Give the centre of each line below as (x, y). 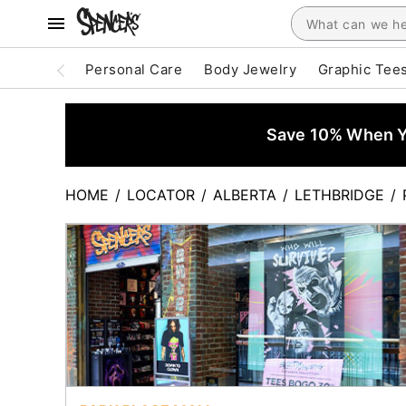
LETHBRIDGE (339, 195)
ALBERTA (245, 195)
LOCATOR (161, 195)
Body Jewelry (250, 69)
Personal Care (134, 69)
